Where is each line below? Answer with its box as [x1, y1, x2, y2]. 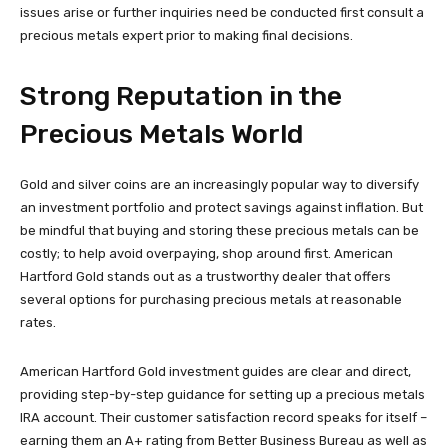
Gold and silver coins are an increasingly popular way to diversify [20, 176, 419, 192]
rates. [20, 314, 56, 330]
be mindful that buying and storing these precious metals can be [20, 222, 419, 238]
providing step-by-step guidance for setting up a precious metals [20, 386, 425, 402]
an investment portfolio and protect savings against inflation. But [20, 199, 423, 215]
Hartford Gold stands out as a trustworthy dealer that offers [20, 268, 391, 284]
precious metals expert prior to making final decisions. [20, 27, 353, 43]
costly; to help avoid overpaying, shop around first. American [20, 245, 393, 261]
